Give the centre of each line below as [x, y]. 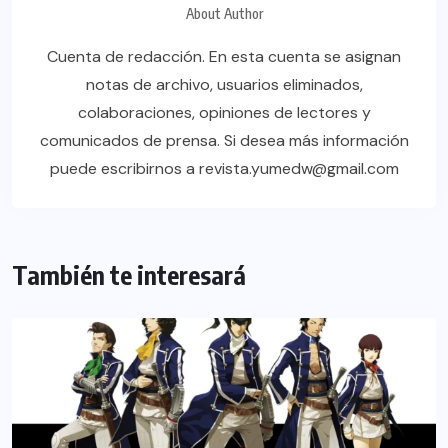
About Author [224, 14]
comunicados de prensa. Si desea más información [224, 141]
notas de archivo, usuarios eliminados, [224, 85]
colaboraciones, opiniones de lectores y [224, 113]
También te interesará [129, 275]
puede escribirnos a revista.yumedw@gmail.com [224, 169]
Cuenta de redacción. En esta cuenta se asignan [224, 57]
